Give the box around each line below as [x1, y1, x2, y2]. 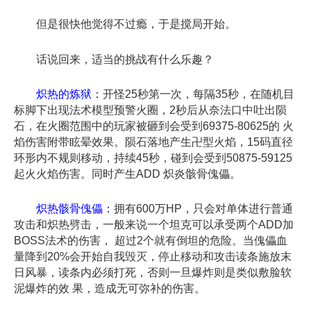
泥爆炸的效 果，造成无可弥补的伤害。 [14, 282, 205, 294]
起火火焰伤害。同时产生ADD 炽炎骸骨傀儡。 [14, 167, 241, 180]
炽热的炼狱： [36, 87, 103, 100]
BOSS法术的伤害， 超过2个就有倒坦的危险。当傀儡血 [14, 234, 287, 246]
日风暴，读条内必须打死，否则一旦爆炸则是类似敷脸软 [14, 266, 292, 278]
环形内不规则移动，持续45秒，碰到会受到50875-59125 [14, 151, 292, 164]
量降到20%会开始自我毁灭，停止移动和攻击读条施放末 [14, 250, 292, 262]
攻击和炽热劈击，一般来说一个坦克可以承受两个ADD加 [14, 218, 294, 230]
